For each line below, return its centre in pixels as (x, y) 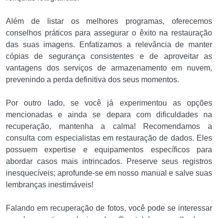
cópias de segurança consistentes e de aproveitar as (109, 56)
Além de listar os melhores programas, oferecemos (109, 21)
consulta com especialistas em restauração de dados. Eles (109, 138)
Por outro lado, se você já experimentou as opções (109, 103)
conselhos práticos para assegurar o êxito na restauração (109, 33)
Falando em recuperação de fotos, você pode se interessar (109, 208)
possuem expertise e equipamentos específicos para (109, 149)
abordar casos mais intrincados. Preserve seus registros (109, 161)
